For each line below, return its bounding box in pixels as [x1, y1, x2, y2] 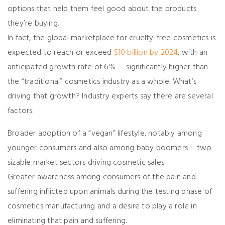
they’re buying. [8, 17, 59, 31]
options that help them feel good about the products [8, 3, 197, 16]
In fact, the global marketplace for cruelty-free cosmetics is [8, 32, 216, 45]
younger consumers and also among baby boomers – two [8, 142, 212, 155]
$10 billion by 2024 [114, 46, 178, 60]
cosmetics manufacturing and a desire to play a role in [8, 200, 197, 213]
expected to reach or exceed [8, 46, 114, 60]
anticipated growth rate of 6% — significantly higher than [8, 61, 208, 74]
